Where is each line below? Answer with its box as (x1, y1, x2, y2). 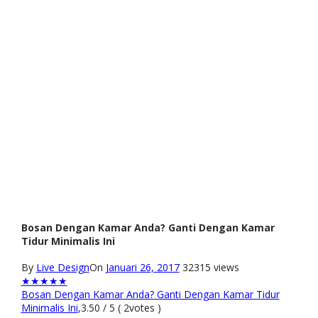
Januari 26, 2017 (105, 261, 180, 275)
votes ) (128, 301, 161, 315)
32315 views (182, 261, 239, 275)
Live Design (35, 261, 89, 275)
